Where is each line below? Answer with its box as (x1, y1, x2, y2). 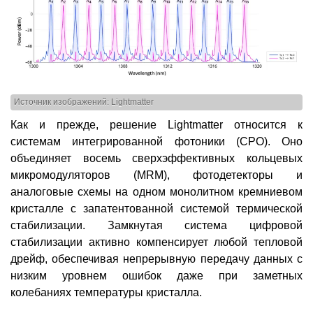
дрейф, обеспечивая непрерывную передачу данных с (10, 252, 303, 265)
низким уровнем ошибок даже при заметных (10, 269, 303, 282)
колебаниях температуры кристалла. (10, 286, 202, 298)
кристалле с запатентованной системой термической (10, 202, 303, 214)
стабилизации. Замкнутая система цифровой (10, 219, 303, 231)
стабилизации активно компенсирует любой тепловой (10, 235, 303, 248)
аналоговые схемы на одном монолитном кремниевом (10, 185, 303, 198)
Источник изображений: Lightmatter (14, 98, 154, 107)
